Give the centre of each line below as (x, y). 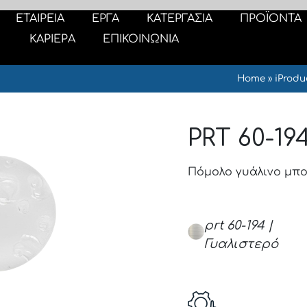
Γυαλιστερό (241, 244)
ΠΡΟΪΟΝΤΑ (271, 19)
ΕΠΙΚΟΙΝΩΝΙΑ (141, 39)
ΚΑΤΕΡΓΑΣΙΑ (180, 19)
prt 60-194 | (238, 225)
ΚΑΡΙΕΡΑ (53, 39)
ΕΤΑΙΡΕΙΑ (40, 19)
